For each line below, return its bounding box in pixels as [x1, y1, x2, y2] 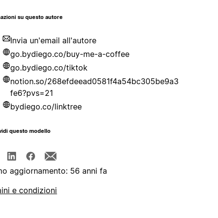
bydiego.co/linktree [10, 102, 82, 112]
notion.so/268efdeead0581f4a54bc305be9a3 [10, 76, 179, 87]
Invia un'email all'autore [10, 36, 97, 46]
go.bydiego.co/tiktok [10, 63, 88, 73]
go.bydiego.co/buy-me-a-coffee [10, 49, 130, 59]
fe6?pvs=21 [10, 88, 54, 98]
